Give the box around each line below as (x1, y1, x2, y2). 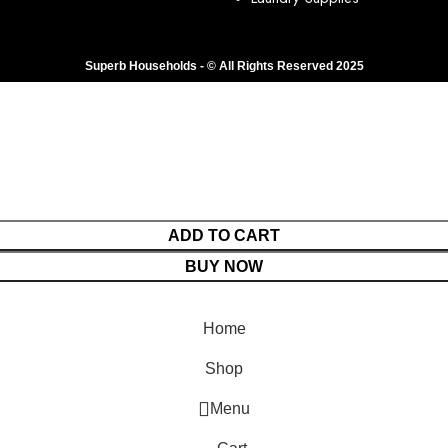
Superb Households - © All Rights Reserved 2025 (84, 59, 364, 73)
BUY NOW (185, 258, 263, 276)
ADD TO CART (168, 227, 280, 245)
